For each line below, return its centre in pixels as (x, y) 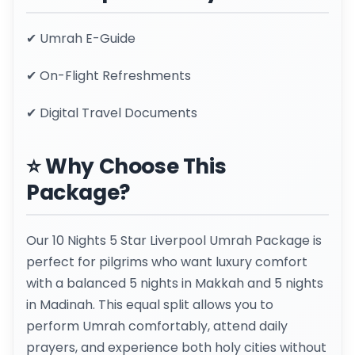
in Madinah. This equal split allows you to (150, 305)
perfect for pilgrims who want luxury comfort (167, 262)
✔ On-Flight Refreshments (109, 76)
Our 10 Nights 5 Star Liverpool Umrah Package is (174, 241)
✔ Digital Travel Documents (112, 113)
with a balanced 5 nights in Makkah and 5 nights (175, 284)
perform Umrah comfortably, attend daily (157, 326)
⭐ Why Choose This (126, 166)
